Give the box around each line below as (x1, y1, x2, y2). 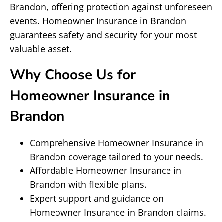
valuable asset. (10, 43, 72, 55)
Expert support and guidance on (30, 192, 164, 204)
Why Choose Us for (10, 65, 136, 84)
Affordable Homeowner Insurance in (30, 165, 181, 176)
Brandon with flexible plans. (30, 178, 147, 190)
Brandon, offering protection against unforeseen (10, 1, 212, 13)
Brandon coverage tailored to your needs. (30, 151, 203, 163)
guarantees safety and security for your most (10, 29, 197, 41)
